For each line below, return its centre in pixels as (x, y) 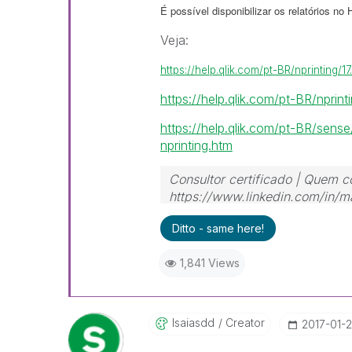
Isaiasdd (193, 323)
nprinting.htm (196, 145)
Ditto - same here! (218, 228)
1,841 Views (209, 263)
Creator (243, 323)
